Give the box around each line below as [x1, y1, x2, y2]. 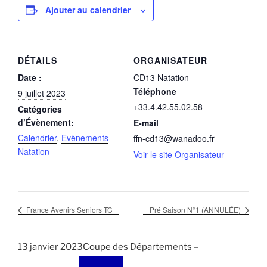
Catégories [18, 103, 62, 115]
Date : [18, 72, 42, 83]
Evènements [61, 132, 108, 144]
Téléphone [133, 85, 176, 97]
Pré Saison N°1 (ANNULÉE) [150, 204, 243, 215]
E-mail [133, 117, 159, 129]
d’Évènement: [18, 116, 74, 128]
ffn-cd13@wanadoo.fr [133, 132, 215, 144]
